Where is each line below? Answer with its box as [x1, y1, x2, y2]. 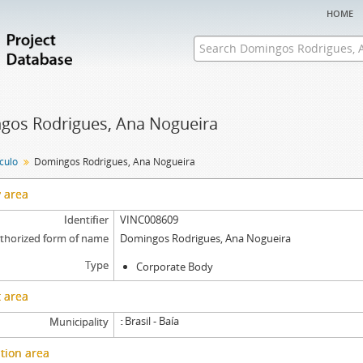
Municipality [49, 314, 109, 329]
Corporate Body [136, 259, 214, 274]
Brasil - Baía [125, 314, 180, 328]
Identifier [63, 212, 109, 227]
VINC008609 [120, 212, 179, 227]
